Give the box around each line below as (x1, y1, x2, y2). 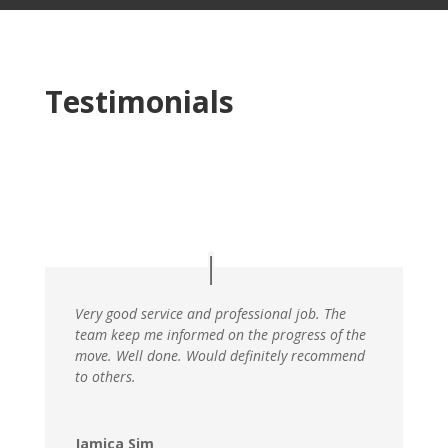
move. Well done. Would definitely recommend (74, 345, 365, 365)
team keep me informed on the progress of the (74, 324, 366, 344)
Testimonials (44, 81, 234, 122)
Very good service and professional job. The (74, 303, 346, 323)
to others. (74, 366, 136, 386)
